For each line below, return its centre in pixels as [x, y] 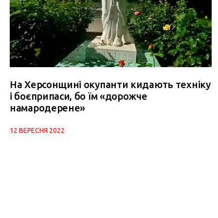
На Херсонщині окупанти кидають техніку [110, 85]
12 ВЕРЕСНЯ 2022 [37, 131]
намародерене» [48, 108]
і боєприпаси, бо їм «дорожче [79, 96]
